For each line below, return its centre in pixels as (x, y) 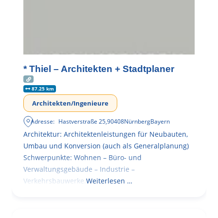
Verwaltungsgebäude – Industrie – (79, 169)
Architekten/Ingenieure (70, 103)
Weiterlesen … (109, 181)
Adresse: (43, 122)
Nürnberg (137, 122)
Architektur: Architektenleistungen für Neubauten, (106, 134)
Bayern (160, 122)
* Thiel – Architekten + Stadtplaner (99, 69)
